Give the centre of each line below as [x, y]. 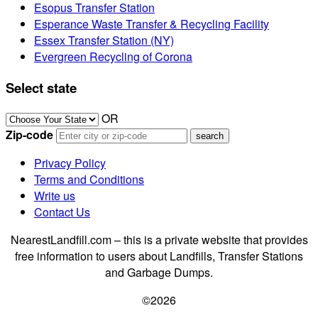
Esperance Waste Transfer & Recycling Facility [152, 23]
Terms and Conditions [89, 180]
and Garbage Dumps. [159, 273]
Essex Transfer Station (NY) [104, 40]
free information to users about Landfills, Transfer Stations [159, 256]
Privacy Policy [70, 163]
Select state [41, 87]
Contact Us [62, 212]
